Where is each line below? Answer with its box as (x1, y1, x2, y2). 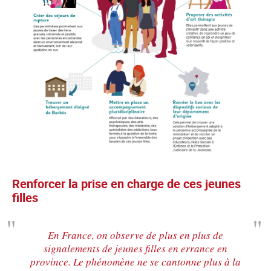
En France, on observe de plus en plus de (48, 228, 223, 243)
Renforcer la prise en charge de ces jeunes (12, 175, 241, 192)
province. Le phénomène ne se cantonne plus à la (30, 255, 241, 269)
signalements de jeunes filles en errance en (44, 241, 227, 256)
